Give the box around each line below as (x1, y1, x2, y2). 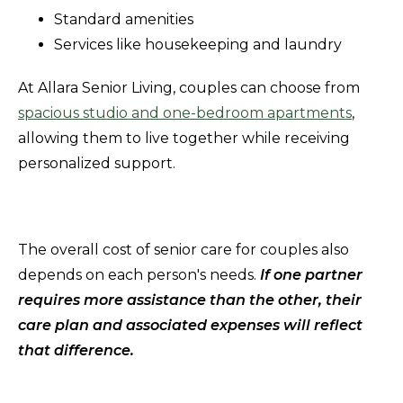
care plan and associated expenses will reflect (18, 316, 363, 334)
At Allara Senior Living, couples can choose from (18, 78, 360, 96)
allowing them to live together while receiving (18, 129, 350, 147)
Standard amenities (54, 10, 193, 28)
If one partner (260, 265, 363, 283)
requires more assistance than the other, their (18, 291, 362, 309)
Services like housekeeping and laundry (54, 35, 342, 53)
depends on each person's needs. (18, 265, 260, 283)
